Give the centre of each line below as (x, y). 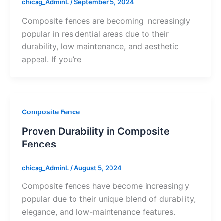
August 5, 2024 (98, 167)
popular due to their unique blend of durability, (109, 199)
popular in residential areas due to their (95, 34)
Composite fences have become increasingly (105, 186)
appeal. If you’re (51, 59)
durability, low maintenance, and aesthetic (100, 46)
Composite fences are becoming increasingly (106, 21)
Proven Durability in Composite (95, 131)
